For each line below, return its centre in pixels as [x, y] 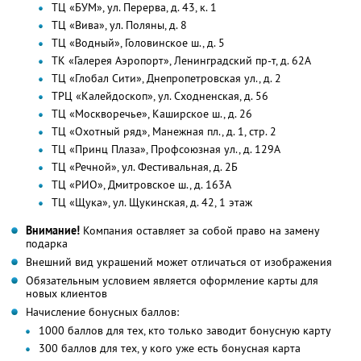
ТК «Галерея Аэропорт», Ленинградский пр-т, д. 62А [181, 61]
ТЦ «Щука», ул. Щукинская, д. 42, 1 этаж [152, 203]
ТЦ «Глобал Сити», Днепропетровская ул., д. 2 [166, 79]
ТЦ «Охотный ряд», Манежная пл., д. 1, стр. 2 [164, 132]
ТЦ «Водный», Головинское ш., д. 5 [138, 43]
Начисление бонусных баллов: [102, 312]
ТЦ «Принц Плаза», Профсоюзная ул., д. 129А [166, 149]
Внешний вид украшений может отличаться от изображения [179, 262]
